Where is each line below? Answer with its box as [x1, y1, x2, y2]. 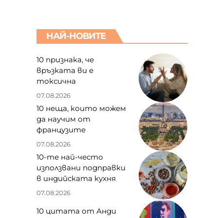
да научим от [36, 114, 91, 124]
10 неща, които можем [36, 104, 126, 113]
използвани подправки [36, 163, 126, 173]
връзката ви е [36, 66, 93, 75]
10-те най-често [36, 152, 103, 162]
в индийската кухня [36, 174, 116, 183]
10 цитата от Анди [36, 206, 116, 216]
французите [36, 125, 86, 135]
